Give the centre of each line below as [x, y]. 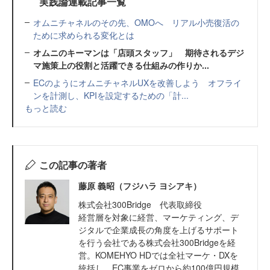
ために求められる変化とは [84, 35]
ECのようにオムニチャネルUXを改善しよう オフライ [137, 82]
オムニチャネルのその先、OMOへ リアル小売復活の [136, 22]
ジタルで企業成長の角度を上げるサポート [159, 229]
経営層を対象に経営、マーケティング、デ [159, 217]
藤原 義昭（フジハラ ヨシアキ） [140, 185]
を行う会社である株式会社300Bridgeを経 [157, 242]
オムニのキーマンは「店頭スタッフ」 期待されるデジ [139, 52]
